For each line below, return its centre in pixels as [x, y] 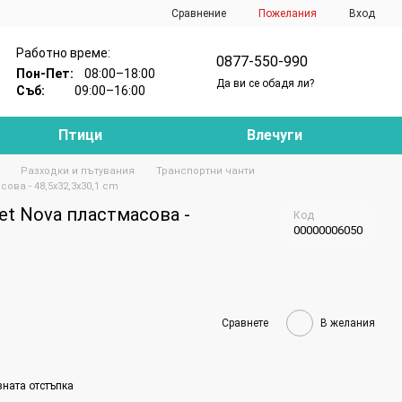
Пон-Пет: [51, 73]
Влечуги [275, 135]
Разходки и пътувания [78, 171]
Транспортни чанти [205, 171]
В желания [348, 323]
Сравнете [245, 323]
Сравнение [199, 13]
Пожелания [288, 13]
